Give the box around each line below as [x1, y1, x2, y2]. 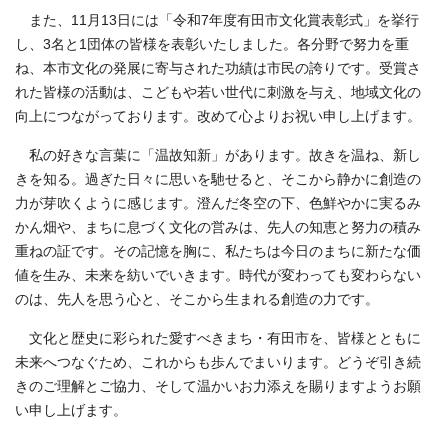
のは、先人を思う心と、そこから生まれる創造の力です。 [15, 291, 379, 307]
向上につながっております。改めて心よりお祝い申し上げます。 [15, 108, 421, 124]
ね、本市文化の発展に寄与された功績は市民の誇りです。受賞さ [15, 60, 421, 76]
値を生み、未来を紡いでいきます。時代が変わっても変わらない [15, 267, 421, 283]
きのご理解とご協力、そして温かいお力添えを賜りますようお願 [15, 378, 421, 394]
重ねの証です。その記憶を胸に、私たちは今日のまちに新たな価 [15, 243, 421, 259]
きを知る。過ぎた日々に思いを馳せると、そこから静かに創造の [15, 171, 421, 187]
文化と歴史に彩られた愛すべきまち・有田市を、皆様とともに [15, 330, 421, 346]
